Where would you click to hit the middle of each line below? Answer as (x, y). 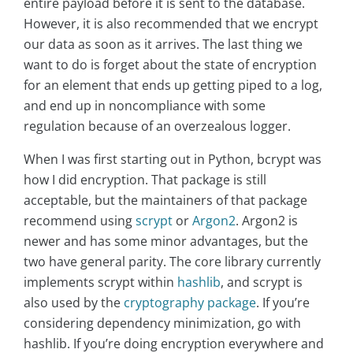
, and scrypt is (262, 282)
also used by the (74, 302)
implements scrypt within (100, 282)
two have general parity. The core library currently (172, 261)
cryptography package (190, 302)
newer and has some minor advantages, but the (166, 241)
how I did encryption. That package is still (145, 179)
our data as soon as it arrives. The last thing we (163, 44)
